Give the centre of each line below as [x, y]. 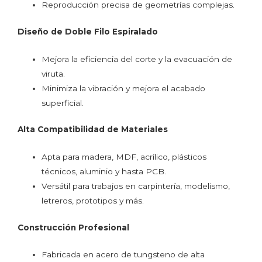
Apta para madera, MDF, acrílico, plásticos [124, 157]
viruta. [54, 73]
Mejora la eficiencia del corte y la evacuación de [137, 59]
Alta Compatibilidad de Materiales [93, 130]
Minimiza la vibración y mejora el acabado [124, 88]
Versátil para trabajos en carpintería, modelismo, [136, 186]
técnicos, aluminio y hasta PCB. [104, 172]
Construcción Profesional [73, 227]
